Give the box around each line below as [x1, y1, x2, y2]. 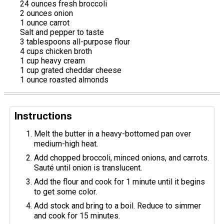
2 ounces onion [20, 8, 73, 18]
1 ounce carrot [20, 17, 69, 27]
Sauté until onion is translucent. [34, 162, 142, 172]
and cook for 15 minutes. [34, 210, 120, 220]
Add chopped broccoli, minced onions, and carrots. [34, 152, 209, 162]
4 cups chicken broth [20, 46, 92, 56]
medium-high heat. [34, 138, 98, 148]
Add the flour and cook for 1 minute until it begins [34, 176, 205, 186]
